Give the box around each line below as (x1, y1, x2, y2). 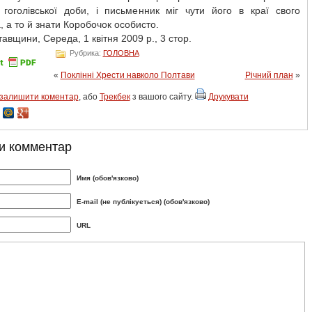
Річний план (244, 70, 293, 80)
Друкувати (208, 92, 249, 102)
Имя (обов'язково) (76, 174, 139, 182)
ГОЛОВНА (102, 48, 139, 57)
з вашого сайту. (130, 92, 195, 102)
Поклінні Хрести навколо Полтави (60, 70, 195, 80)
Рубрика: (67, 48, 103, 57)
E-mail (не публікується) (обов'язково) (76, 198, 210, 205)
